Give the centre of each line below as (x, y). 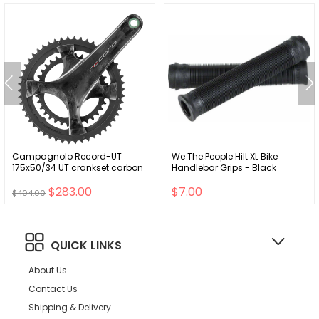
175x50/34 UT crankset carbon (78, 167)
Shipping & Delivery (70, 307)
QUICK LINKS (86, 245)
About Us (48, 270)
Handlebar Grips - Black (224, 167)
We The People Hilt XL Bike (225, 156)
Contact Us (53, 288)
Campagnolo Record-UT (67, 156)
